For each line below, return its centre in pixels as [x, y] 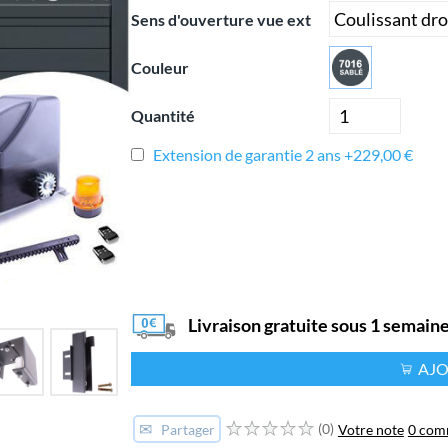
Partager [186, 430]
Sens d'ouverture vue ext [221, 19]
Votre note [370, 429]
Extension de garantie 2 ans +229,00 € [282, 154]
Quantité [163, 116]
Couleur [160, 67]
